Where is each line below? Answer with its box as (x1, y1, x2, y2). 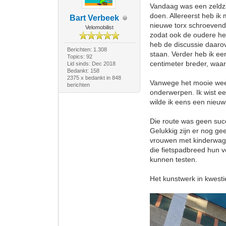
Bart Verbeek (70, 14, 120, 22)
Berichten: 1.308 (67, 46, 107, 52)
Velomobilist (85, 24, 114, 30)
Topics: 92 (67, 53, 92, 60)
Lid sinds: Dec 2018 (67, 61, 116, 67)
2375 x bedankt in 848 (67, 75, 121, 81)
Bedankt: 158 (67, 68, 99, 74)
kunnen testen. (150, 155, 198, 163)
